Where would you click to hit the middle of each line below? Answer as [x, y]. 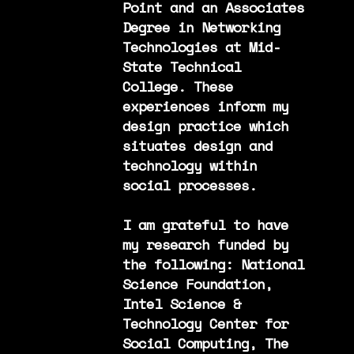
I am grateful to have [205, 224]
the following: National [213, 264]
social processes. [189, 185]
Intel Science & [181, 303]
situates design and [197, 145]
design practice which [205, 125]
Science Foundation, [197, 283]
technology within [189, 165]
